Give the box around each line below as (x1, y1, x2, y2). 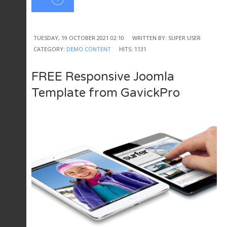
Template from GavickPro (31, 86, 180, 101)
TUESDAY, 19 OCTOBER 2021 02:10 (33, 34, 124, 42)
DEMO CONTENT (66, 45, 111, 53)
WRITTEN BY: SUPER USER (132, 34, 201, 42)
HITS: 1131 (119, 45, 146, 53)
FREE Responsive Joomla (31, 69, 174, 85)
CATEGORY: (33, 45, 66, 53)
